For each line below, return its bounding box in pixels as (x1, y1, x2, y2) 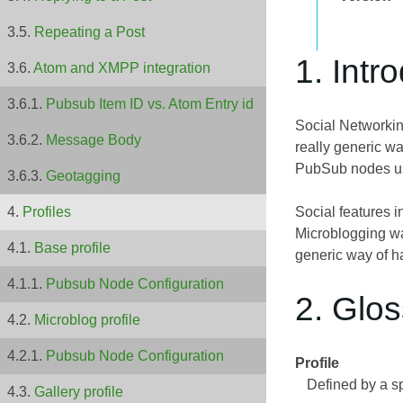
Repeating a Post (34, 24, 145, 40)
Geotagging (46, 168, 121, 184)
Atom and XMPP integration (33, 60, 210, 76)
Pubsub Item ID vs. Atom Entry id (46, 96, 254, 112)
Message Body (46, 132, 141, 148)
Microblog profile (34, 312, 140, 328)
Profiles (22, 204, 71, 220)
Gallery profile (34, 384, 123, 400)
